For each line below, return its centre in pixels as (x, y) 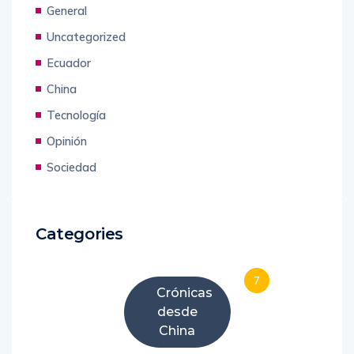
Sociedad (72, 168)
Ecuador (69, 63)
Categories (79, 234)
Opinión (67, 141)
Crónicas (184, 293)
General (67, 11)
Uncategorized (86, 37)
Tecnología (76, 115)
